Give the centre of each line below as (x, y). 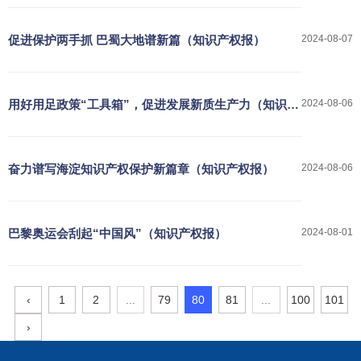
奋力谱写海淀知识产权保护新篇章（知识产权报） (141, 169)
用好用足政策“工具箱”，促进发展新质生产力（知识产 (154, 104)
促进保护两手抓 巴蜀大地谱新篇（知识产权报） (137, 40)
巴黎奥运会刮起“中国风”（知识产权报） (117, 233)
